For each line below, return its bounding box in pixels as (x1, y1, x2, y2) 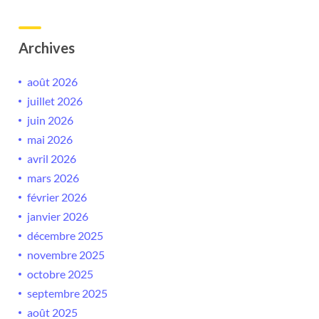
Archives (19, 39, 75, 57)
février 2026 (27, 190, 87, 204)
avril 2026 (27, 152, 76, 166)
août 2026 (27, 75, 78, 89)
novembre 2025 (27, 248, 105, 262)
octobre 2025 (27, 267, 93, 281)
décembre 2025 (27, 229, 103, 243)
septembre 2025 (27, 286, 108, 300)
